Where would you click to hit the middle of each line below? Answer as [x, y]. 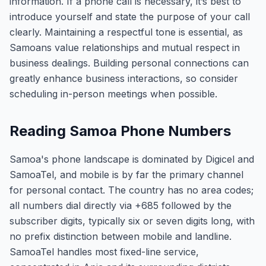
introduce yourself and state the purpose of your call [130, 17]
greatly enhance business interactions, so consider [124, 78]
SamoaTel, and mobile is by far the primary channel [126, 175]
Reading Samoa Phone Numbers [120, 131]
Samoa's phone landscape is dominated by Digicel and [132, 159]
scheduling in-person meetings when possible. [113, 94]
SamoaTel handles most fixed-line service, [104, 252]
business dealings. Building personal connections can [129, 63]
